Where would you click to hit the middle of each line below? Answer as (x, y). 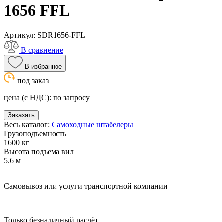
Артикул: (21, 35)
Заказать (21, 115)
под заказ (33, 80)
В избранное (43, 66)
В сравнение (42, 50)
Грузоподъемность (35, 133)
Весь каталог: (28, 124)
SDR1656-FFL (61, 35)
